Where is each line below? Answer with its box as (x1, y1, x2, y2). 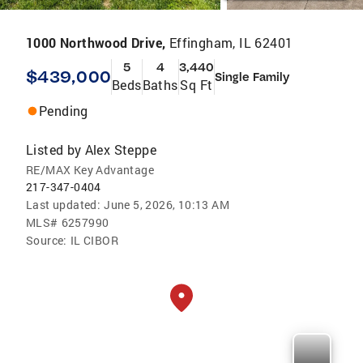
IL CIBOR (70, 233, 119, 248)
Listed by (26, 141, 82, 158)
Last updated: (26, 197, 101, 212)
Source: (26, 233, 67, 248)
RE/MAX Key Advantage (26, 162, 154, 177)
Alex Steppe (84, 141, 157, 158)
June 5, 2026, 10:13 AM (104, 197, 230, 212)
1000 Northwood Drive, (26, 34, 169, 51)
